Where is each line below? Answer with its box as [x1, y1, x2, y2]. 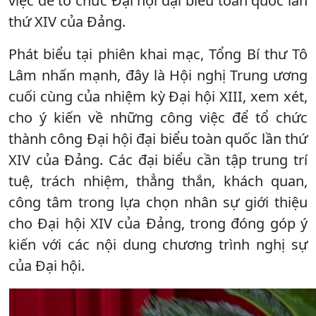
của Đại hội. [8, 255, 85, 275]
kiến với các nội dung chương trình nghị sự [8, 234, 308, 254]
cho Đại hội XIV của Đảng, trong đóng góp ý [8, 213, 308, 233]
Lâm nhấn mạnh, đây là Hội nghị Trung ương [8, 65, 308, 85]
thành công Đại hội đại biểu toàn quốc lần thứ [8, 128, 308, 148]
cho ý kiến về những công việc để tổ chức [8, 107, 308, 127]
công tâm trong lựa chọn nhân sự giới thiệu [8, 192, 308, 212]
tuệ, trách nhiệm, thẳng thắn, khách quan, [8, 171, 308, 190]
